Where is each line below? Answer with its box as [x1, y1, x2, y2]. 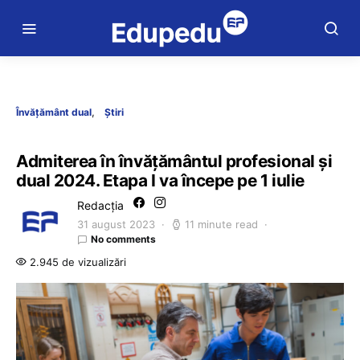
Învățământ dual [16, 106, 92, 118]
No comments [91, 233, 156, 245]
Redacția [77, 198, 124, 212]
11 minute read [185, 218, 258, 231]
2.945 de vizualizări [27, 256, 126, 268]
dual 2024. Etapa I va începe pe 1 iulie [16, 170, 305, 190]
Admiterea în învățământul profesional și [16, 151, 333, 171]
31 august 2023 [77, 218, 155, 231]
